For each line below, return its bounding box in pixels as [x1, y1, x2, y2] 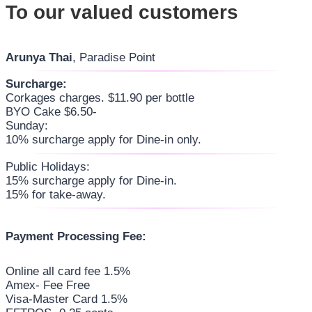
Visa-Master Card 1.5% [6, 292, 127, 306]
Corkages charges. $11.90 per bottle [6, 91, 194, 105]
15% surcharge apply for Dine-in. [6, 173, 177, 187]
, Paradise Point [72, 50, 155, 64]
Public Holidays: [6, 159, 90, 173]
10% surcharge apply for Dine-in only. [6, 133, 201, 147]
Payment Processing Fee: [6, 230, 146, 244]
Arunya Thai [6, 50, 72, 64]
